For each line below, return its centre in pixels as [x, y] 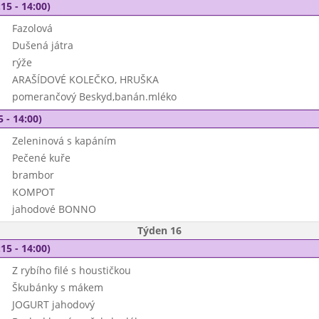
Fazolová [32, 28]
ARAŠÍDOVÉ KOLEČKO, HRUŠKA [85, 79]
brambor [33, 175]
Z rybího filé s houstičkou [71, 270]
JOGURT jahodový [53, 304]
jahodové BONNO [54, 209]
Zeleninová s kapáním [64, 141]
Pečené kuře [41, 158]
